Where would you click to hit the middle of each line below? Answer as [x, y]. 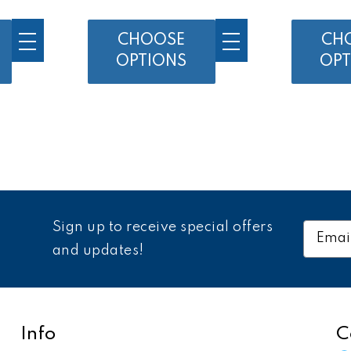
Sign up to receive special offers [162, 227]
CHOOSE [152, 40]
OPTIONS [152, 62]
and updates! [98, 250]
